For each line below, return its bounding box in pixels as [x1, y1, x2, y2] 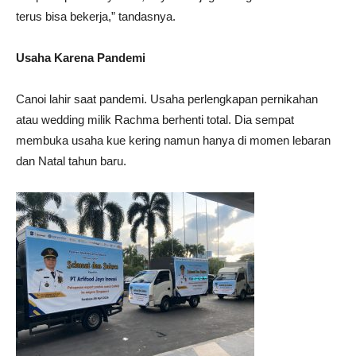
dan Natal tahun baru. [16, 153, 126, 168]
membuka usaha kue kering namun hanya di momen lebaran [16, 133, 331, 147]
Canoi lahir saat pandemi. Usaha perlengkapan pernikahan [16, 91, 318, 106]
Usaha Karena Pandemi [16, 50, 145, 64]
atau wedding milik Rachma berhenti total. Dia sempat [16, 112, 294, 126]
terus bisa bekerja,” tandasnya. [16, 9, 176, 23]
